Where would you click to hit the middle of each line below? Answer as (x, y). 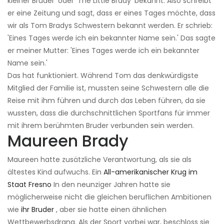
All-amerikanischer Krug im (150, 172)
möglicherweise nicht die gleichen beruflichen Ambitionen (109, 197)
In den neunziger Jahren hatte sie (111, 184)
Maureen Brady (68, 140)
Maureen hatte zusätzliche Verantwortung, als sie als (99, 159)
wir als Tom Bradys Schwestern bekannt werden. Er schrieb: (110, 25)
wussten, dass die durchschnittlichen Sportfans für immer (109, 113)
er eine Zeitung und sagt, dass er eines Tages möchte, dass (111, 13)
